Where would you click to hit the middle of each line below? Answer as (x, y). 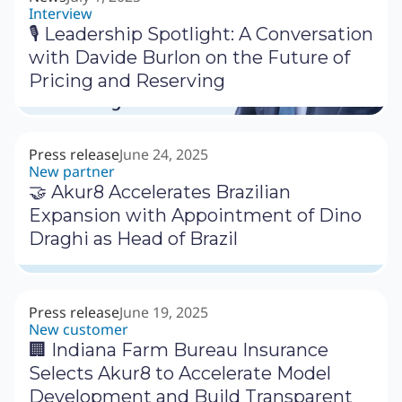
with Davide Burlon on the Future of (189, 58)
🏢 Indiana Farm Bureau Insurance (179, 350)
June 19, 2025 (164, 313)
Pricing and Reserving (127, 81)
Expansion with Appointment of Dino (195, 216)
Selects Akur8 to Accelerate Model (180, 374)
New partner (72, 172)
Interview (61, 14)
